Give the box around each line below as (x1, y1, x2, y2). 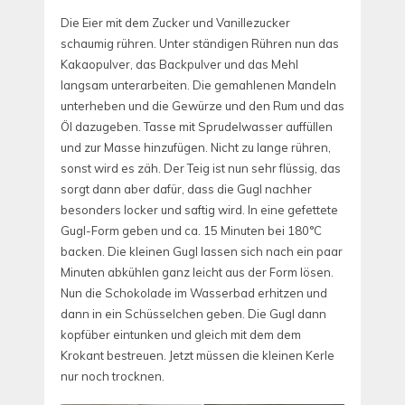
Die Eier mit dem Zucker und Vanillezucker (61, 14, 290, 30)
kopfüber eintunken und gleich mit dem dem (61, 326, 301, 342)
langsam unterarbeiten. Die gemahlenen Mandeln (61, 77, 336, 92)
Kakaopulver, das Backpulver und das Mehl (61, 56, 298, 71)
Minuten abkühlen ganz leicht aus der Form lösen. (61, 264, 334, 279)
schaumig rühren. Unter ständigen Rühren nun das (61, 35, 339, 51)
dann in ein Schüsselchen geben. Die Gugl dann (61, 306, 326, 321)
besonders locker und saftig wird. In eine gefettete (61, 202, 338, 217)
